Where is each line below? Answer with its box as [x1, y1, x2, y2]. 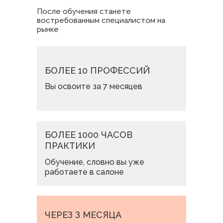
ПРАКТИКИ [45, 140, 95, 151]
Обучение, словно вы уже [45, 157, 144, 167]
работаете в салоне [45, 167, 124, 177]
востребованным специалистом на [37, 16, 165, 25]
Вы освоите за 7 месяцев [45, 82, 142, 91]
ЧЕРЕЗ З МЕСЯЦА [45, 210, 121, 220]
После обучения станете [37, 7, 131, 16]
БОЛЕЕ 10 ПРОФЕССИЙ [45, 65, 150, 76]
